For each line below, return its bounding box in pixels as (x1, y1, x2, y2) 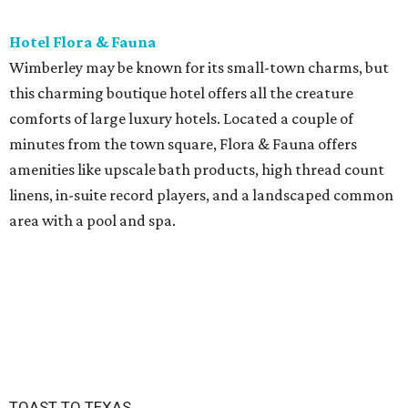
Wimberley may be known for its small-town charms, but (9, 58, 389, 77)
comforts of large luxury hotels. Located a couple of (9, 109, 353, 128)
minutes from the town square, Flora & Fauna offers (9, 135, 357, 154)
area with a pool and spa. (9, 211, 176, 230)
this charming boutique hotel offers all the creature (9, 84, 353, 103)
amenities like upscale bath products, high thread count (9, 160, 384, 179)
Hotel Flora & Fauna (9, 33, 157, 52)
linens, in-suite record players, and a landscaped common (9, 186, 393, 205)
